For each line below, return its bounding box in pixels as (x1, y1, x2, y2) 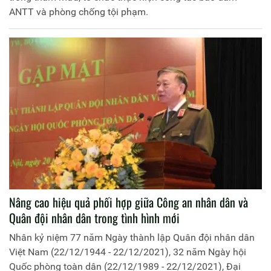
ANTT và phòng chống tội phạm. (9, 5, 148, 18)
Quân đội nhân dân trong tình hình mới (9, 208, 180, 227)
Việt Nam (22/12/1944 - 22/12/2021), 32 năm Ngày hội (9, 246, 246, 258)
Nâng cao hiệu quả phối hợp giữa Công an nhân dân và (9, 192, 248, 211)
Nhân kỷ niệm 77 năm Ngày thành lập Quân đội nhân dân (9, 231, 255, 243)
